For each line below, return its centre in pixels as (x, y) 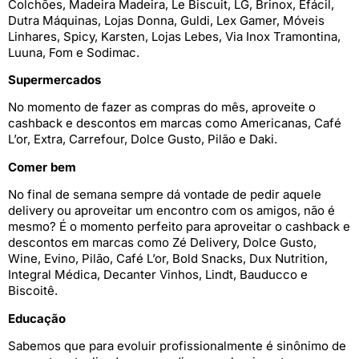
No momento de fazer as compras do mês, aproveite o (162, 107)
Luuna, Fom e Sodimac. (74, 52)
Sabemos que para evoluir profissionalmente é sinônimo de (177, 345)
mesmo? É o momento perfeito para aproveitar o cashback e (179, 227)
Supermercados (54, 79)
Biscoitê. (33, 291)
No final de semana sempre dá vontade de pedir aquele (165, 195)
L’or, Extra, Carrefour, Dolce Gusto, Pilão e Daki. (143, 139)
